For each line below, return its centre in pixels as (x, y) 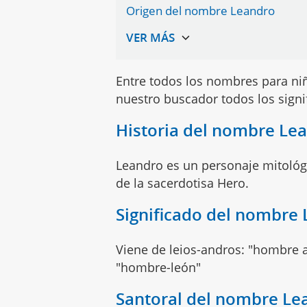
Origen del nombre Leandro (201, 11)
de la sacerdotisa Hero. (183, 183)
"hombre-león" (159, 267)
